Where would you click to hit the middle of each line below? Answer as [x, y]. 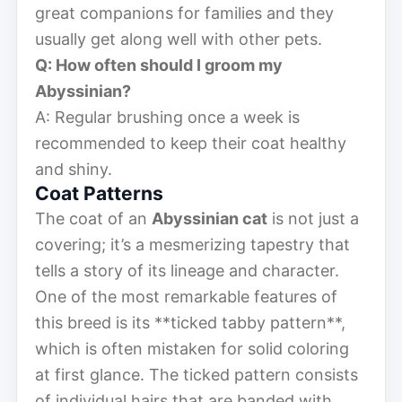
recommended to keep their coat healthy [191, 143]
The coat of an [93, 218]
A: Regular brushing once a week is [167, 117]
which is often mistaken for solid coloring [192, 348]
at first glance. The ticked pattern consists [197, 374]
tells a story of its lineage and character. [187, 270]
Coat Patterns [99, 193]
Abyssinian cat [210, 218]
